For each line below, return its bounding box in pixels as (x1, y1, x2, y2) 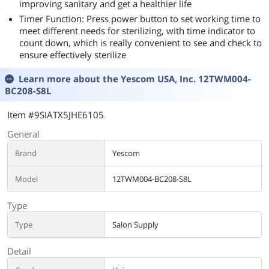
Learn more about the (19, 73, 121, 85)
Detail (7, 245, 31, 257)
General (7, 128, 40, 140)
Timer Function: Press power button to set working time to (19, 13, 261, 25)
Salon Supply (112, 219, 159, 230)
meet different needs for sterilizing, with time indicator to (19, 25, 255, 37)
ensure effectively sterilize (19, 49, 126, 61)
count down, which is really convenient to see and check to (19, 37, 262, 49)
